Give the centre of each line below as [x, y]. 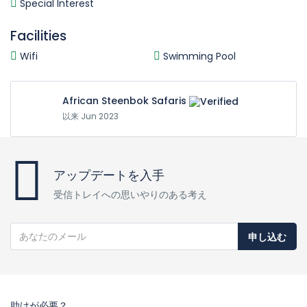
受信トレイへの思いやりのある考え [130, 195]
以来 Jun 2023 [90, 116]
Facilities [38, 36]
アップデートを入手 [109, 175]
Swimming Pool [198, 56]
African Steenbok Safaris [124, 101]
